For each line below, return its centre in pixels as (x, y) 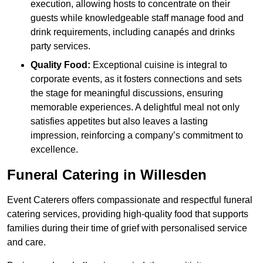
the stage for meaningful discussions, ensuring (127, 93)
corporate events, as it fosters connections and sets (136, 79)
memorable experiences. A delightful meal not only (135, 107)
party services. (60, 46)
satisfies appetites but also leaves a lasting (119, 122)
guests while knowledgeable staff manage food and (137, 18)
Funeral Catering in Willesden (107, 175)
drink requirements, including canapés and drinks (133, 32)
